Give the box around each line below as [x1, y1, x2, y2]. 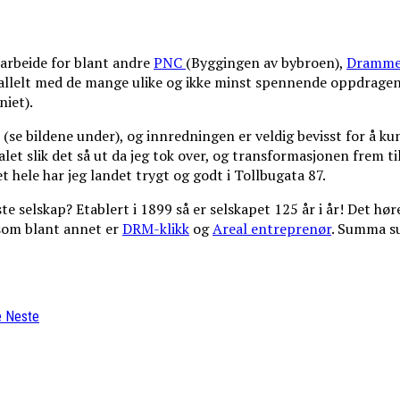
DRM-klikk [122, 219, 189, 239]
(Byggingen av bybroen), [186, 53, 346, 73]
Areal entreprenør [212, 219, 331, 239]
